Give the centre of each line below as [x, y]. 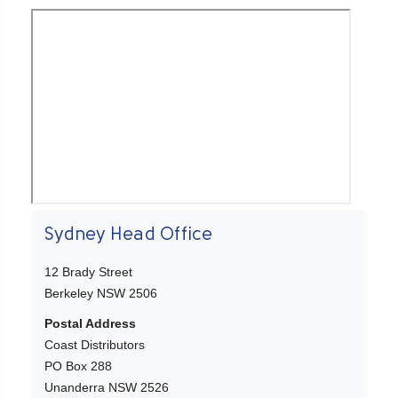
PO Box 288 [78, 366]
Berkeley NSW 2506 [101, 294]
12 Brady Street [88, 272]
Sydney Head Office [129, 236]
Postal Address [90, 324]
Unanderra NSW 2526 [107, 388]
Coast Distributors [95, 345]
